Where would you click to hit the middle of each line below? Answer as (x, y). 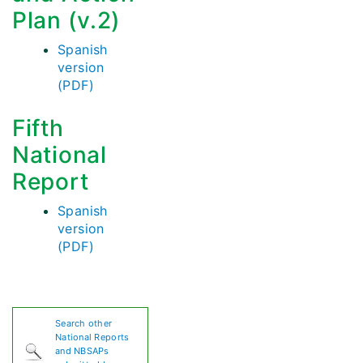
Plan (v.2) (66, 21)
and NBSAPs (82, 351)
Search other (84, 324)
